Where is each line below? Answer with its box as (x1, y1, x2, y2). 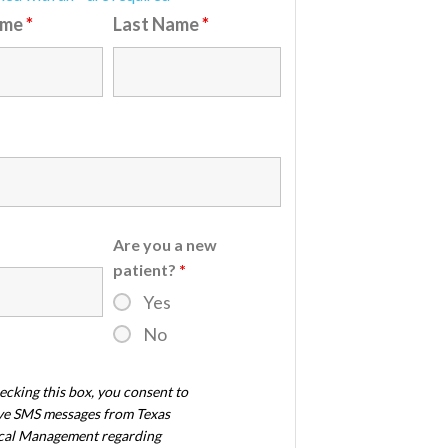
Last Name (112, 13, 202, 36)
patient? (112, 260, 179, 280)
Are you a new (112, 235, 217, 255)
